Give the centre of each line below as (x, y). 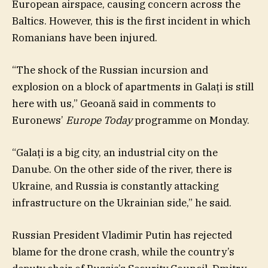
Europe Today (99, 120)
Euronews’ (39, 120)
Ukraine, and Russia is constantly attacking (115, 186)
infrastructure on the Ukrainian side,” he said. (122, 202)
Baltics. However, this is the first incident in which (131, 21)
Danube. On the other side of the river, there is (122, 169)
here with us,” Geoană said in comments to (114, 103)
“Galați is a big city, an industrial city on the (115, 152)
